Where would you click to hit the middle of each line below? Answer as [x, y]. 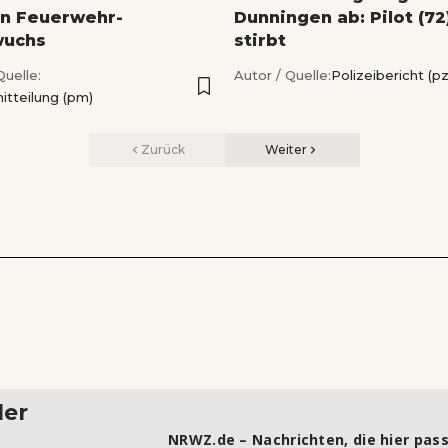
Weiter [286, 150]
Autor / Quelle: [282, 75]
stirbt [260, 41]
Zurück [162, 150]
